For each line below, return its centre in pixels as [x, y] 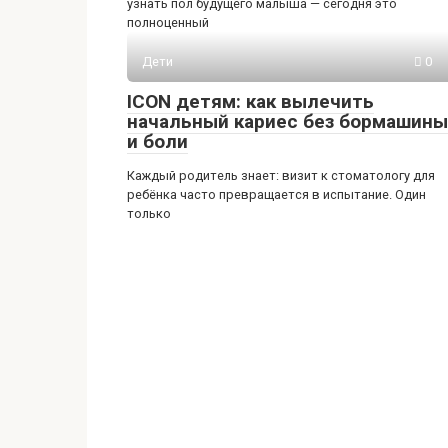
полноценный [168, 22]
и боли [157, 141]
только [149, 213]
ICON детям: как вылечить [250, 101]
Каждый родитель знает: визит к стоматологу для [281, 175]
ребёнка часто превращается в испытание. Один [276, 194]
